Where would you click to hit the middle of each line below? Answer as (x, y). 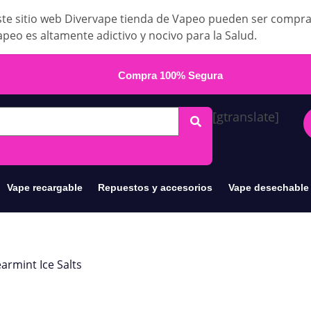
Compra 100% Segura (170, 75)
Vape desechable (268, 187)
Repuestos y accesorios (155, 187)
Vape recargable (44, 187)
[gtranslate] (246, 117)
